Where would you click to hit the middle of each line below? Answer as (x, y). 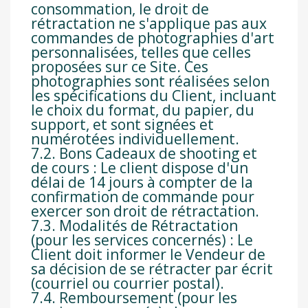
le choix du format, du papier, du (143, 110)
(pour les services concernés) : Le (142, 240)
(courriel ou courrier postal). (128, 284)
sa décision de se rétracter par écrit (152, 269)
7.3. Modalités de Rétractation (134, 226)
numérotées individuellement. (135, 139)
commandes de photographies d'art (153, 38)
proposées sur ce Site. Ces (120, 67)
